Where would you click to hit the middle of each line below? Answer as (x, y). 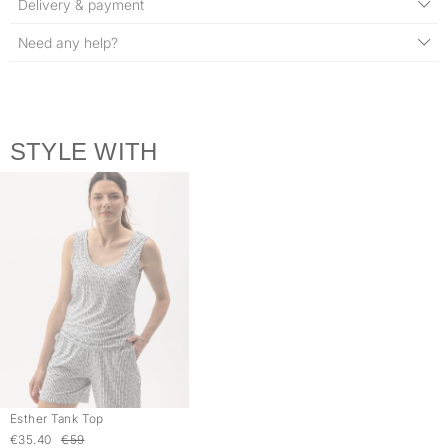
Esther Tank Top (57, 419)
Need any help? (68, 42)
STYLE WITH (84, 152)
